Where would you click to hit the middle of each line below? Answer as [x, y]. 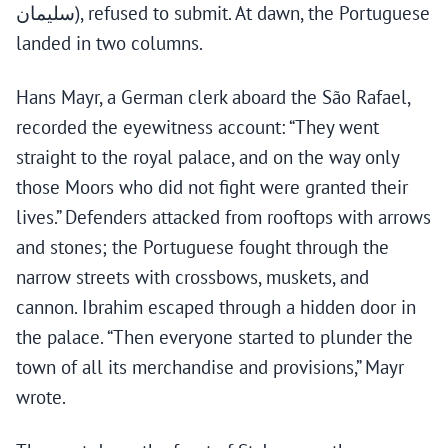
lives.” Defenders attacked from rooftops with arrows [223, 217]
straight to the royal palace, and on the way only [207, 157]
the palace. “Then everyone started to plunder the [214, 337]
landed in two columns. [109, 43]
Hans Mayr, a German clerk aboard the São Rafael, [213, 97]
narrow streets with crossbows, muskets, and [192, 277]
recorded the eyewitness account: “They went [197, 127]
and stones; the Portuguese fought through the [202, 247]
